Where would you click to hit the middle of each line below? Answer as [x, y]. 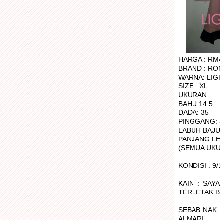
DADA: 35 [193, 112]
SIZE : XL [193, 86]
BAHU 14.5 [195, 104]
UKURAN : [194, 95]
